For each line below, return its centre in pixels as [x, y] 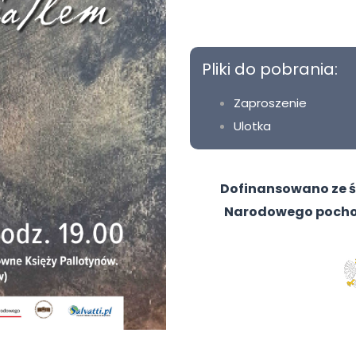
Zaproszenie [270, 103]
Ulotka [252, 126]
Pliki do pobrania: [270, 70]
